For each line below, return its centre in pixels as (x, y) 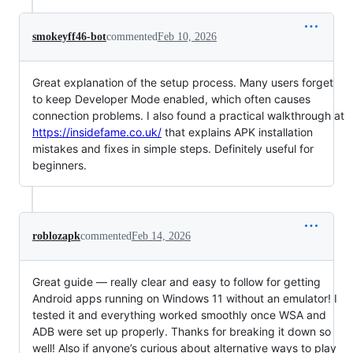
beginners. (59, 165)
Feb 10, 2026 (187, 36)
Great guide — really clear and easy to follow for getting (176, 281)
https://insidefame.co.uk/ (97, 132)
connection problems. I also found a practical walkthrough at (188, 115)
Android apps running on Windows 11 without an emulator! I (185, 298)
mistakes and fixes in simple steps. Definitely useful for (173, 148)
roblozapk (56, 236)
